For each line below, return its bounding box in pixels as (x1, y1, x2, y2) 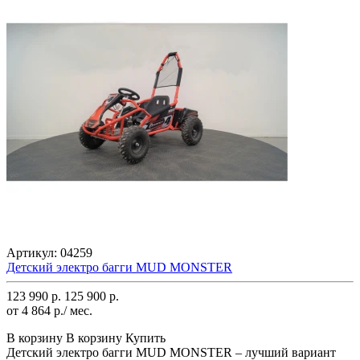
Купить (125, 330, 166, 345)
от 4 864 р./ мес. (6, 303, 92, 317)
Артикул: (6, 245, 60, 260)
